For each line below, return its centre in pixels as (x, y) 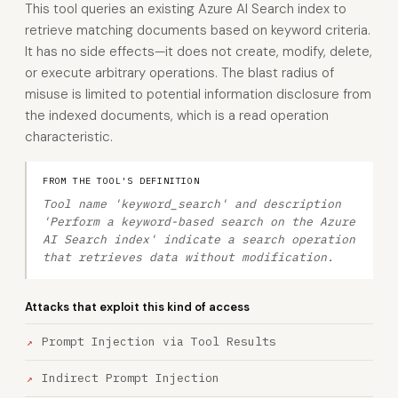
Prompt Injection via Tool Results (159, 342)
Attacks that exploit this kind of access (137, 307)
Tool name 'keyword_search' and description (192, 204)
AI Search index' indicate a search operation (199, 239)
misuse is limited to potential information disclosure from (198, 94)
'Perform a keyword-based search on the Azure (199, 222)
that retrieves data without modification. (188, 257)
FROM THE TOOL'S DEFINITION (121, 181)
